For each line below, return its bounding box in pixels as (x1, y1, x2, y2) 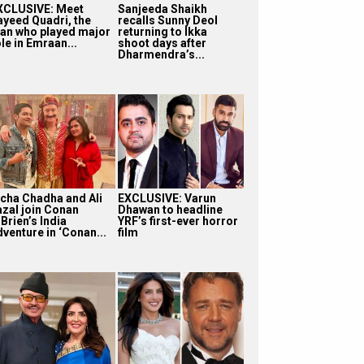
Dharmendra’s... (117, 47, 205, 61)
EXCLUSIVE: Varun (117, 191, 216, 205)
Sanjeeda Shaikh (117, 2, 207, 15)
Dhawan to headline (117, 202, 223, 216)
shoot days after (117, 36, 206, 50)
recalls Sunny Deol (117, 13, 218, 27)
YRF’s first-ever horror (117, 214, 238, 227)
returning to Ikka (117, 24, 207, 38)
